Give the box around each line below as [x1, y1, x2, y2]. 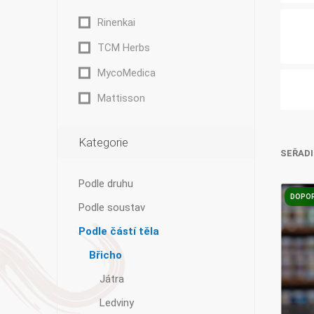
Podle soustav [78, 201, 145, 214]
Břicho [88, 249, 122, 261]
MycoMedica [97, 67, 156, 79]
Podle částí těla [78, 225, 159, 238]
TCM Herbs [97, 41, 150, 54]
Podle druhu [78, 177, 133, 190]
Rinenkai [97, 16, 135, 29]
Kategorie [78, 135, 128, 149]
